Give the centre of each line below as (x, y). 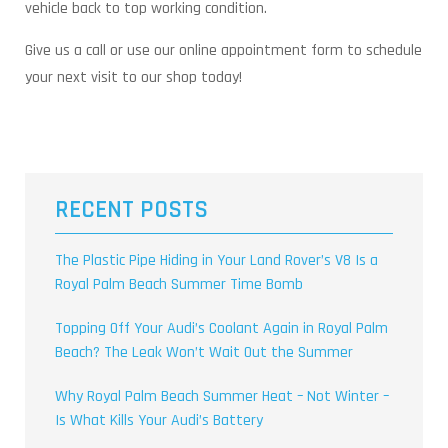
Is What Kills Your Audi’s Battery (159, 420)
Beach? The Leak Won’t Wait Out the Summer (204, 352)
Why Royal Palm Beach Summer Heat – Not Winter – (222, 396)
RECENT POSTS (131, 210)
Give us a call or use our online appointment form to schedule (223, 50)
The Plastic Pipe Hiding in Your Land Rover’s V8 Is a (216, 260)
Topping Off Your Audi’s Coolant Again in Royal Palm (221, 328)
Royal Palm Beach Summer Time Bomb (179, 284)
